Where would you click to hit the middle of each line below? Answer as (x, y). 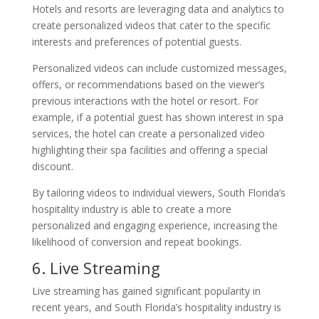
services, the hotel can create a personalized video (148, 133)
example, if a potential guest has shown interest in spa (157, 117)
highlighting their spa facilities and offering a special (150, 150)
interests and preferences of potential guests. (136, 41)
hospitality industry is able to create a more (131, 209)
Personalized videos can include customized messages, (159, 68)
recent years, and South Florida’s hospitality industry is (156, 307)
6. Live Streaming (96, 267)
